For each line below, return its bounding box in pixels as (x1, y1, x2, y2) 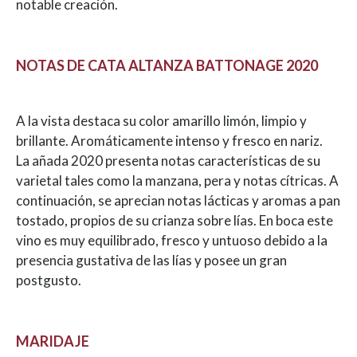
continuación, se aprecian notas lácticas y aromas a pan (16, 191, 340, 209)
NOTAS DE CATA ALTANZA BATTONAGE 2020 (16, 56, 318, 74)
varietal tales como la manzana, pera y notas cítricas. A (16, 171, 339, 189)
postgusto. (16, 271, 84, 288)
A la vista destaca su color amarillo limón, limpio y (16, 112, 307, 129)
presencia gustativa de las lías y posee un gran (16, 251, 287, 269)
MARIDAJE (16, 331, 89, 350)
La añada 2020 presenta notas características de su (16, 151, 320, 169)
